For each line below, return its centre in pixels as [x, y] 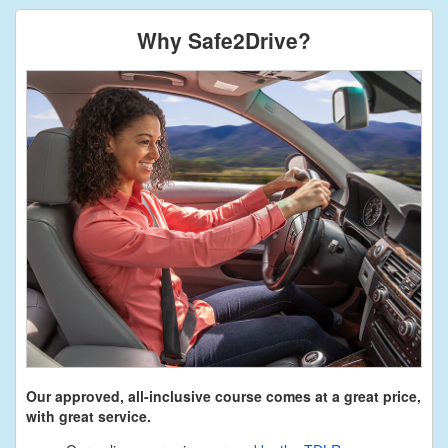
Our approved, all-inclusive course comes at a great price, [223, 395]
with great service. [88, 415]
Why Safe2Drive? [224, 40]
